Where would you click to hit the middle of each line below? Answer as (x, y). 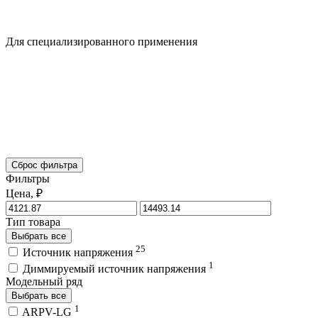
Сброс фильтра (44, 165)
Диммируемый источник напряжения (116, 268)
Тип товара (33, 221)
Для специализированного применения (102, 41)
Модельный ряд (44, 281)
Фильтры (28, 178)
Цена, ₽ (24, 193)
